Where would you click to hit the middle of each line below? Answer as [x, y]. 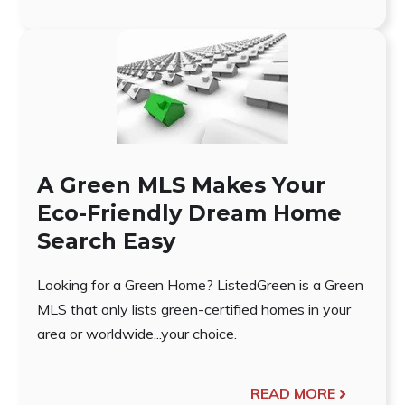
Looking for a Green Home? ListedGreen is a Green [200, 285]
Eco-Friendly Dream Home [189, 213]
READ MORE [293, 394]
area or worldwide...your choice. [137, 334]
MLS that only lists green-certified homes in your [193, 310]
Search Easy [106, 241]
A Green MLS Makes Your [181, 185]
